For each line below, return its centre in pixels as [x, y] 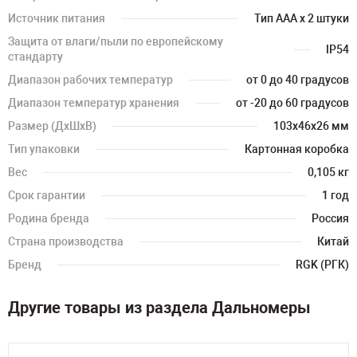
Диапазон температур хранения [94, 103]
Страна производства [66, 241]
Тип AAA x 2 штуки [302, 18]
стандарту [35, 57]
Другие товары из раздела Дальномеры [159, 308]
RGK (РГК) [322, 265]
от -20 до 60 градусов [292, 103]
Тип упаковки [44, 149]
